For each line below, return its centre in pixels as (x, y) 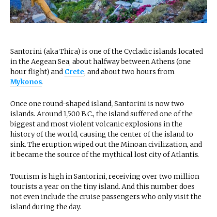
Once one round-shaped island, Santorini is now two (97, 103)
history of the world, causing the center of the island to (102, 134)
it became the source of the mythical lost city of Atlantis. (105, 154)
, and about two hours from (130, 71)
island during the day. (46, 207)
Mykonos (26, 82)
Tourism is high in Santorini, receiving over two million (105, 176)
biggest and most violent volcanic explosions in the (96, 124)
